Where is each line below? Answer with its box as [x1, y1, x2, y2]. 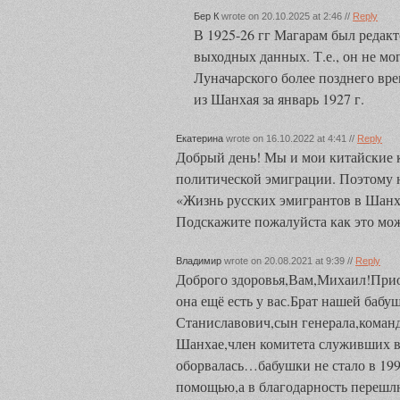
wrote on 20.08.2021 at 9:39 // [221, 255, 355, 266]
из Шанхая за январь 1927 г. [194, 89, 364, 108]
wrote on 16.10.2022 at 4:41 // [223, 133, 357, 144]
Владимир [176, 255, 221, 266]
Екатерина [176, 133, 223, 144]
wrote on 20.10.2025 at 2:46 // [219, 11, 353, 21]
